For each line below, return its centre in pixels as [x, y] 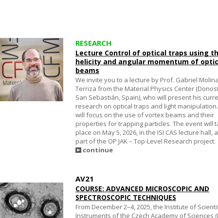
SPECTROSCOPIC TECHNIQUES [126, 197]
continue [98, 150]
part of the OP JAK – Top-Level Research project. [145, 141]
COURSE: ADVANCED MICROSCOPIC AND [142, 189]
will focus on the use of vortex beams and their [145, 115]
